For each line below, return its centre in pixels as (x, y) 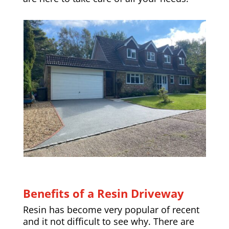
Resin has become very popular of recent (111, 210)
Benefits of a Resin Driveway (103, 193)
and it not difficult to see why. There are (108, 222)
